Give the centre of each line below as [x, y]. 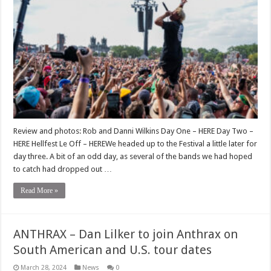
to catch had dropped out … [63, 169]
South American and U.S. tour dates [113, 250]
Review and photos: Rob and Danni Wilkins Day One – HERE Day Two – [134, 131]
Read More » [40, 191]
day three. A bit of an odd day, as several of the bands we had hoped [133, 157]
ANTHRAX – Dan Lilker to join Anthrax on [126, 234]
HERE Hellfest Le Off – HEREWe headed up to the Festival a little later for [135, 144]
